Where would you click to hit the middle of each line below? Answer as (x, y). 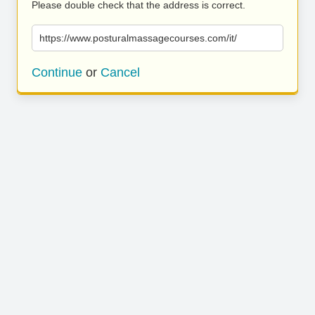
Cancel (120, 72)
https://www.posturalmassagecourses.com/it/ (138, 38)
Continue (57, 72)
